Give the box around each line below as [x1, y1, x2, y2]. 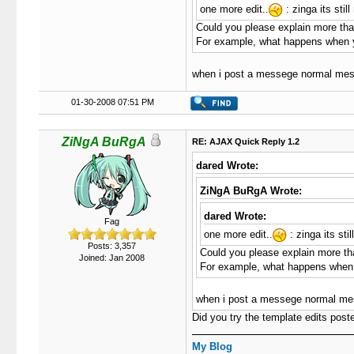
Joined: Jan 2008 [79, 253, 145, 262]
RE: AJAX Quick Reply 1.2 [191, 137, 299, 146]
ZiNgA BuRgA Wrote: [199, 185, 302, 197]
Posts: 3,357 [88, 241, 136, 250]
